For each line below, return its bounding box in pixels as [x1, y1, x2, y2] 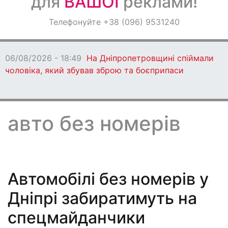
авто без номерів [8, 111, 181, 136]
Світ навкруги [8, 42, 71, 53]
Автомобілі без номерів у [8, 169, 209, 189]
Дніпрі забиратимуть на [8, 188, 197, 208]
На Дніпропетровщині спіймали [87, 53, 214, 63]
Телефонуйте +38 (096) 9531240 [48, 17, 180, 27]
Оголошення [8, 15, 65, 26]
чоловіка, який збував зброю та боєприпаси [5, 65, 184, 75]
